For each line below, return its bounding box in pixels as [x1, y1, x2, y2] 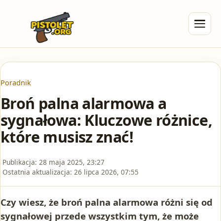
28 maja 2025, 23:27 [39, 157, 105, 167]
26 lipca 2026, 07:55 [74, 167, 139, 177]
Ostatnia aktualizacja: [2, 167, 72, 177]
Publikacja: [2, 157, 37, 167]
